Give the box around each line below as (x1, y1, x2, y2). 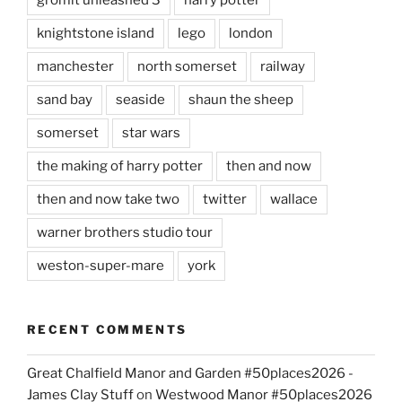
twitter (203, 190, 247, 207)
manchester (37, 57, 114, 74)
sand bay (37, 91, 92, 108)
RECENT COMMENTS (27, 321, 188, 336)
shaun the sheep (188, 91, 293, 108)
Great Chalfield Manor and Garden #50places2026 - (27, 364, 354, 381)
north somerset (137, 57, 237, 74)
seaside (116, 91, 165, 108)
